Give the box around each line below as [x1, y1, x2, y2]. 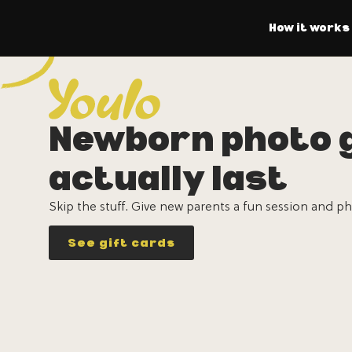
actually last [49, 159, 288, 198]
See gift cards [68, 236, 175, 249]
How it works [268, 21, 350, 34]
